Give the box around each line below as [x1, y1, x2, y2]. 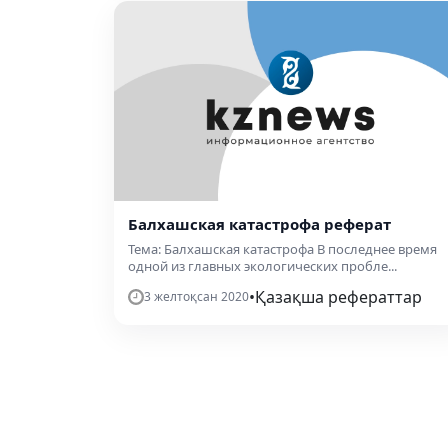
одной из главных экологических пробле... [128, 257, 397, 276]
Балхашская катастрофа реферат [128, 214, 391, 235]
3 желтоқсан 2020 [144, 288, 249, 306]
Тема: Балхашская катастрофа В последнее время [128, 240, 437, 259]
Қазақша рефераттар [255, 286, 422, 309]
